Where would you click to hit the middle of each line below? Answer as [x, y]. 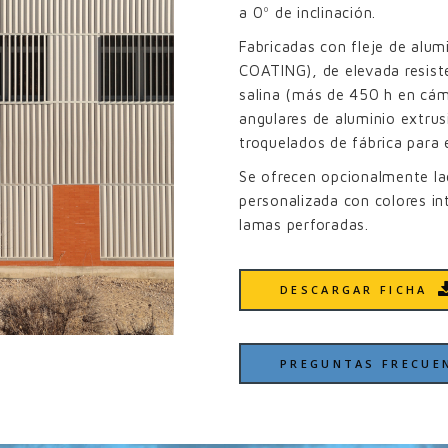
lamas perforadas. [304, 224]
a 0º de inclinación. [307, 12]
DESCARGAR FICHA [354, 289]
